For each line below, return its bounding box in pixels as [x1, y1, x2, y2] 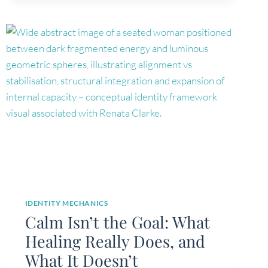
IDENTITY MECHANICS [25, 199, 108, 208]
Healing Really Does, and [25, 230, 205, 252]
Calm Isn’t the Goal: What [25, 211, 210, 233]
